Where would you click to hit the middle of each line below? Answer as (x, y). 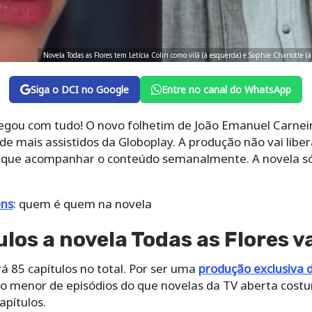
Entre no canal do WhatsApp (227, 90)
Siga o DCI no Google (80, 90)
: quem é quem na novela (82, 204)
